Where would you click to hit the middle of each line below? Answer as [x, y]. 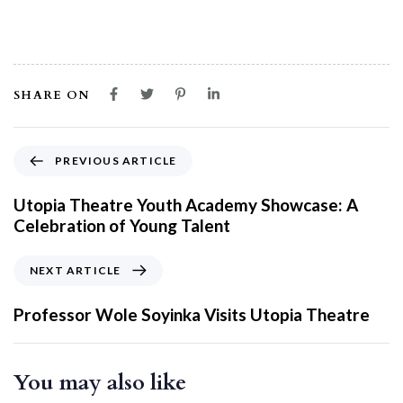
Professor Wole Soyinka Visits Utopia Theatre [192, 314]
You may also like [100, 382]
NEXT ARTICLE [76, 270]
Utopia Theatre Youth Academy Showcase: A [186, 204]
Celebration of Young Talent [122, 225]
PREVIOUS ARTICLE [116, 160]
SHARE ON [52, 95]
